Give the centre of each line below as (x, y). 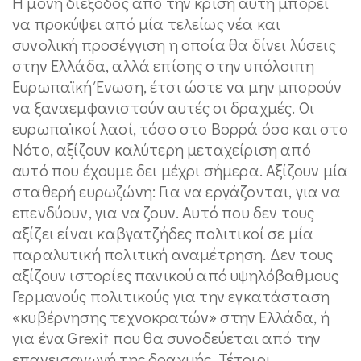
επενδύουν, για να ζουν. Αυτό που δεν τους (164, 212)
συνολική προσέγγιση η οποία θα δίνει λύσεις (174, 44)
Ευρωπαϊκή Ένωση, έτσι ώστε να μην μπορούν (177, 86)
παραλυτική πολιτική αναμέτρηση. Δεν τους (173, 254)
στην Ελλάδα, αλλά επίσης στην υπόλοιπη (163, 65)
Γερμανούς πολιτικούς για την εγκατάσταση (171, 296)
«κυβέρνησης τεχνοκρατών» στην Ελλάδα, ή (171, 317)
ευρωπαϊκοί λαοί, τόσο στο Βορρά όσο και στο (180, 128)
